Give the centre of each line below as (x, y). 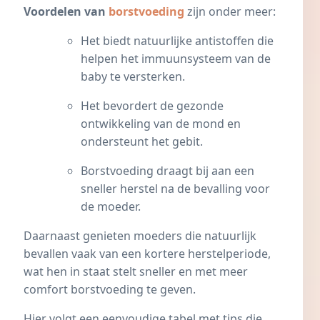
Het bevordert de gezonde (152, 106)
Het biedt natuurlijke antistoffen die (177, 41)
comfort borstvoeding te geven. (110, 290)
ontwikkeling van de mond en (161, 124)
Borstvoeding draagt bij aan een (167, 171)
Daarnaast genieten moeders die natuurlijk (140, 236)
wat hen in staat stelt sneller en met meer (136, 272)
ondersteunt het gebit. (142, 142)
